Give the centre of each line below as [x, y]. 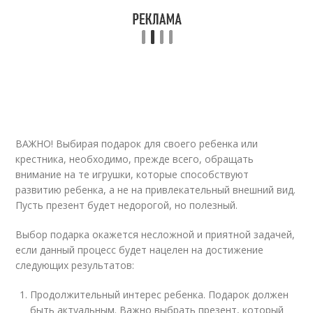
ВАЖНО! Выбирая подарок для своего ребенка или [137, 144]
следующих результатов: [75, 265]
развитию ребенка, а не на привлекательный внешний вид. [156, 190]
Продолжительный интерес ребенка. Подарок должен [160, 294]
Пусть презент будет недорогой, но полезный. [127, 205]
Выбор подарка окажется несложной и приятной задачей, [155, 234]
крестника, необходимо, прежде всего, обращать [135, 159]
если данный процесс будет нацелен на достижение [140, 250]
